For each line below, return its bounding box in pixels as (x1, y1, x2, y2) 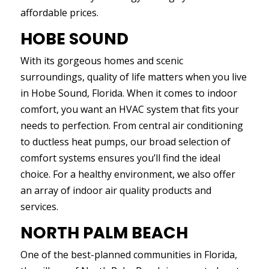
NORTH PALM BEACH (20, 222, 188, 244)
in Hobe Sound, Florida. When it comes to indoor (20, 86, 237, 100)
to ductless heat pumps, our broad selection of (20, 135, 231, 148)
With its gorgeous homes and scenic (20, 54, 183, 67)
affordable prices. (20, 6, 98, 19)
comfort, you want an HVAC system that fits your (20, 103, 239, 116)
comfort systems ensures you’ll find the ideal (20, 151, 220, 165)
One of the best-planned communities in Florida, (20, 248, 237, 261)
